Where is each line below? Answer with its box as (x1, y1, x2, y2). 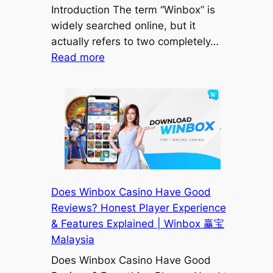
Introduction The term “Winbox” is (51, 4, 215, 16)
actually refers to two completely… (51, 35, 219, 48)
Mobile (104, 146, 137, 158)
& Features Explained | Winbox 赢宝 (51, 217, 224, 230)
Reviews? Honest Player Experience (51, 201, 226, 214)
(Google (104, 177, 143, 190)
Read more (51, 51, 105, 64)
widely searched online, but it (51, 19, 196, 32)
